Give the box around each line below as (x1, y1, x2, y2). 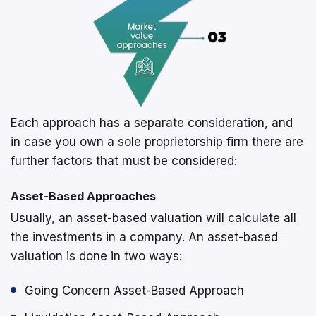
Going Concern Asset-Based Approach (25, 283, 244, 298)
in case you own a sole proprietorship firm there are (11, 134, 303, 149)
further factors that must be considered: (11, 153, 237, 168)
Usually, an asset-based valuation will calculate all (11, 210, 296, 225)
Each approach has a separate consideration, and (11, 115, 293, 130)
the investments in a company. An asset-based (11, 229, 278, 244)
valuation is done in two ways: (11, 248, 182, 263)
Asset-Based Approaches (11, 188, 156, 203)
